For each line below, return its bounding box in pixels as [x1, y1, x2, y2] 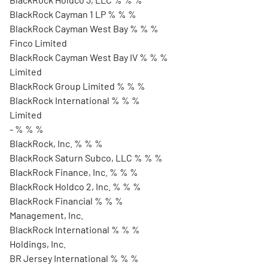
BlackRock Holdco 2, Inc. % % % [10, 181, 141, 192]
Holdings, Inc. [10, 238, 66, 249]
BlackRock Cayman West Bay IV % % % [10, 51, 168, 63]
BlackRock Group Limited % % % [10, 80, 145, 92]
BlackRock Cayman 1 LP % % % [10, 8, 136, 20]
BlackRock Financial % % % [10, 195, 123, 206]
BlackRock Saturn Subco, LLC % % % [10, 152, 163, 163]
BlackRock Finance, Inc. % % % [10, 166, 138, 178]
